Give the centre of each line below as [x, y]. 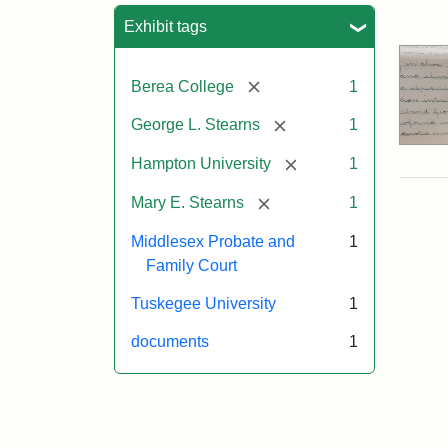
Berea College [182, 86]
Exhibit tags [165, 26]
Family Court [191, 265]
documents [170, 341]
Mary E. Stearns [187, 202]
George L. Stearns [195, 125]
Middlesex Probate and [213, 241]
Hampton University [201, 164]
